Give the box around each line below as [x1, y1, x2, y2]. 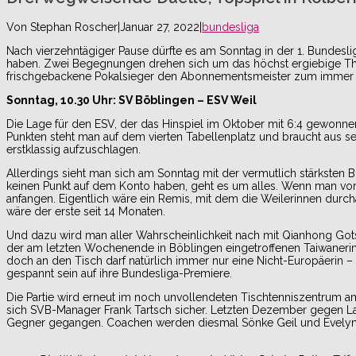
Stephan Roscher [30, 20, 118, 33]
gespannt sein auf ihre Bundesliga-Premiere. [6, 266, 232, 280]
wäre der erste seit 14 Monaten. [6, 204, 165, 218]
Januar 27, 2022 [120, 20, 199, 33]
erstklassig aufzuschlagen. [6, 142, 141, 156]
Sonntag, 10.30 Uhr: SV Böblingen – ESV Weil [6, 93, 257, 106]
